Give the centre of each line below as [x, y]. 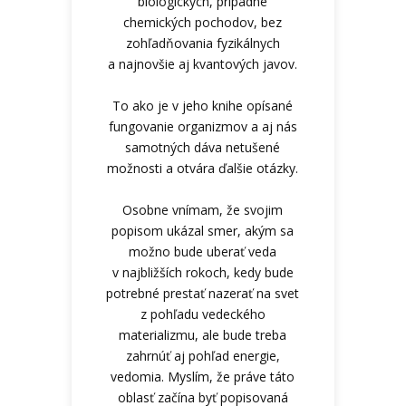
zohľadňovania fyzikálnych [203, 43]
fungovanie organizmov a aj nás [203, 126]
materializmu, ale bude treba [203, 334]
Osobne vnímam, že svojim [203, 209]
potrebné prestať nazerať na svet [203, 293]
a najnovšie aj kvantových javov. [203, 63]
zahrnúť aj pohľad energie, [203, 355]
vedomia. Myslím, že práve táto [203, 376]
